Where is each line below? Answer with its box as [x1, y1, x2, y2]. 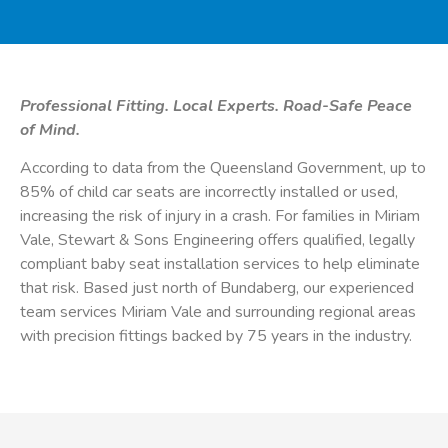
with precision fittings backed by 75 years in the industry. [20, 325, 412, 348]
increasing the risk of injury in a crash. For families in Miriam [20, 205, 420, 228]
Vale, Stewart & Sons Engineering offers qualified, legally [20, 229, 415, 252]
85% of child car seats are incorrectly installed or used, [20, 181, 398, 204]
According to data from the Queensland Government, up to [20, 157, 426, 180]
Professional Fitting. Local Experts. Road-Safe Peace [20, 95, 412, 117]
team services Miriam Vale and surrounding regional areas [20, 301, 416, 324]
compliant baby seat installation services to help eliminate [20, 253, 420, 276]
